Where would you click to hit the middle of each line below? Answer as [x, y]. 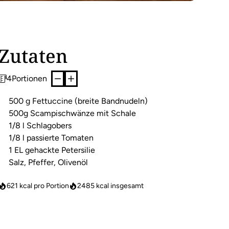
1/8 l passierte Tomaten [51, 138]
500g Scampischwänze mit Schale [73, 113]
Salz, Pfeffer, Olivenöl [49, 162]
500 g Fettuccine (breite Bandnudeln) [78, 101]
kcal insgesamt [119, 186]
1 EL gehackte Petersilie [52, 150]
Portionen [30, 78]
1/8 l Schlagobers [40, 125]
